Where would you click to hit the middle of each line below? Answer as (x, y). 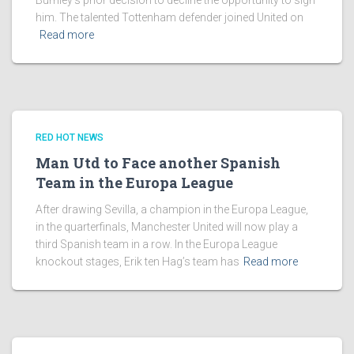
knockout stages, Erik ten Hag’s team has (137, 262)
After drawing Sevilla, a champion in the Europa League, (172, 209)
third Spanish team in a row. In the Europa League (156, 244)
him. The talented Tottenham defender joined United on (169, 17)
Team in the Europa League (134, 183)
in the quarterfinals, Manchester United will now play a (167, 227)
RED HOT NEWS (70, 137)
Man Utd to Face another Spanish (158, 163)
